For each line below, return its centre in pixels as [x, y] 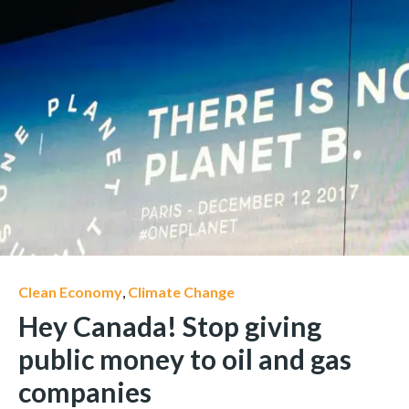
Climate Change [181, 292]
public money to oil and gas [185, 359]
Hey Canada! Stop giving [170, 326]
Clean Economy [70, 292]
